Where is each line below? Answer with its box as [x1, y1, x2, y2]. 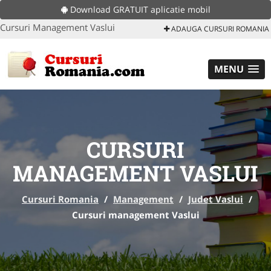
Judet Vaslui [188, 193, 243, 205]
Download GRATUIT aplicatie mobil [67, 4, 211, 15]
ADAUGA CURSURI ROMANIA [169, 24, 269, 34]
